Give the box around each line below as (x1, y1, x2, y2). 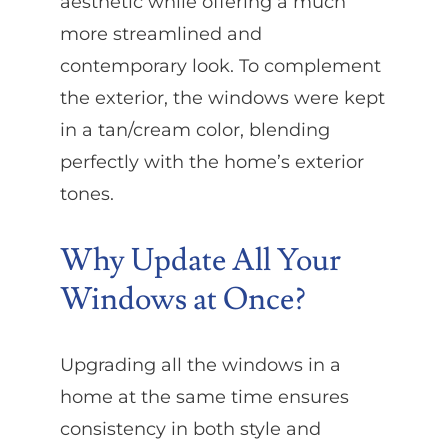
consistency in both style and (59, 418, 321, 441)
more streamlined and (59, 22, 262, 45)
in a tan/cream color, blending (59, 118, 330, 141)
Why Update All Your (59, 240, 341, 280)
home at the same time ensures (59, 386, 349, 409)
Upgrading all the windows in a (59, 354, 341, 377)
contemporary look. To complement (59, 54, 381, 77)
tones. (59, 182, 114, 205)
